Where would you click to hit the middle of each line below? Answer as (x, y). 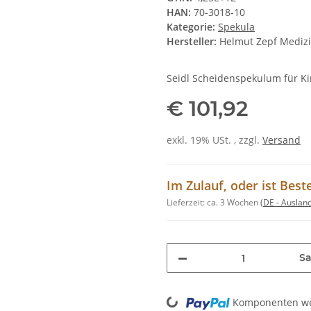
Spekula (236, 27)
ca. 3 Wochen (234, 203)
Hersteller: (192, 42)
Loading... (156, 293)
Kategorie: (192, 27)
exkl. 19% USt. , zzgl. (215, 140)
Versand (281, 140)
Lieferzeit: (187, 203)
